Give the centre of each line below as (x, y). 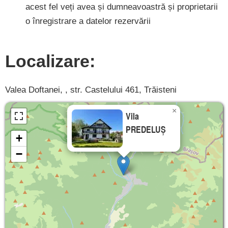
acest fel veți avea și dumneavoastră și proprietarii (122, 7)
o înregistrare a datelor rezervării (88, 21)
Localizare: (50, 61)
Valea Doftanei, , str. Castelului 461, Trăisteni (91, 90)
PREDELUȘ (146, 129)
